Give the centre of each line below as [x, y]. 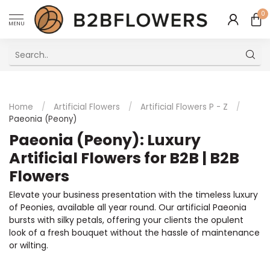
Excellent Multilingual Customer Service [102, 83]
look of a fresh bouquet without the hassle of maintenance [134, 233]
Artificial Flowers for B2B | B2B [124, 158]
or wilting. [29, 245]
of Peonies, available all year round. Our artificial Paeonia [128, 207]
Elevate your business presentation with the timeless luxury [133, 195]
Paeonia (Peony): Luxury [105, 140]
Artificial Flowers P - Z [184, 107]
